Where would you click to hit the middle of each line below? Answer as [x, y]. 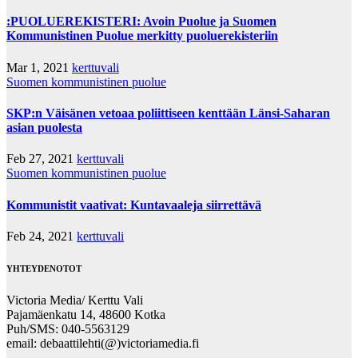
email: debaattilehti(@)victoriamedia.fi [103, 343]
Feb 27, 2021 [42, 159]
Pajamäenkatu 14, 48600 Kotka [86, 314]
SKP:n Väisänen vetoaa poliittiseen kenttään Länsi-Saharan [168, 113]
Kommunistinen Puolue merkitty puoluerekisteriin [142, 36]
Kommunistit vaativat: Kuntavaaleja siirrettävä [134, 205]
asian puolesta [44, 127]
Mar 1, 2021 [39, 67]
